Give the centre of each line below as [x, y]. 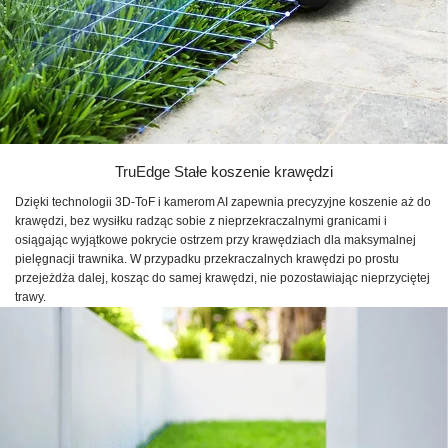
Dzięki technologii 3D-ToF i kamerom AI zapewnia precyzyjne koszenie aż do [223, 202]
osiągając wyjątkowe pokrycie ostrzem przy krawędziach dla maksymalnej [215, 240]
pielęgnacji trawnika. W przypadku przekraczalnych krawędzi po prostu [207, 259]
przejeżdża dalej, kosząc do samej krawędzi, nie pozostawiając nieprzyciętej [222, 278]
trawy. [30, 297]
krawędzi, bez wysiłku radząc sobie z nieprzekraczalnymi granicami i [201, 221]
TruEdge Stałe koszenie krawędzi [224, 172]
